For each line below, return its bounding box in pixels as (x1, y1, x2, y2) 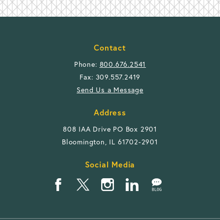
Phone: (74, 59, 100, 69)
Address (94, 107, 126, 118)
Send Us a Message (77, 85, 143, 95)
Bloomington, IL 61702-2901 (62, 137, 158, 147)
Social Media (84, 159, 136, 170)
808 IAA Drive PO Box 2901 (63, 124, 157, 134)
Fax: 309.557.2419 (79, 72, 141, 82)
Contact (94, 42, 126, 53)
